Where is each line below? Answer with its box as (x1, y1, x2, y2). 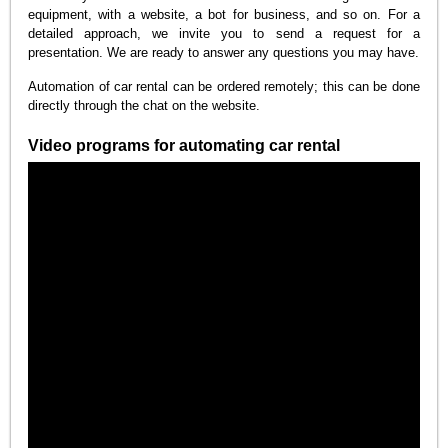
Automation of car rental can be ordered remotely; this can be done (28, 79, 420, 95)
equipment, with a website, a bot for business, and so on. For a (28, 6, 420, 22)
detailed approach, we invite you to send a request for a (28, 25, 420, 41)
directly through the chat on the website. (28, 98, 261, 114)
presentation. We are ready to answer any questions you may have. (28, 44, 420, 60)
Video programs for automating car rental (28, 137, 341, 155)
